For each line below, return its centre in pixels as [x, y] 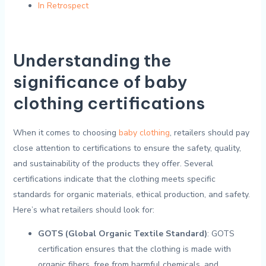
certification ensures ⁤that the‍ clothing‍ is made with [134, 249]
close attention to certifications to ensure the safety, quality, [127, 148]
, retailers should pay [209, 133]
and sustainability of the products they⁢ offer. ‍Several [113, 164]
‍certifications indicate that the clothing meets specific [114, 179]
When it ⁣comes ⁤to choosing [66, 133]
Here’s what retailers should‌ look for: [83, 210]
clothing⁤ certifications [109, 103]
